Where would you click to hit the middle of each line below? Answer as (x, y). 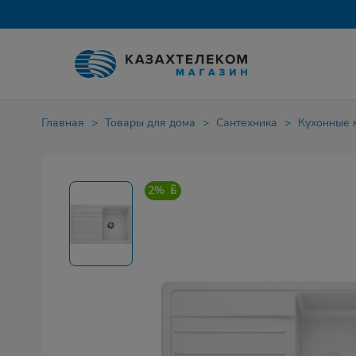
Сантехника (247, 123)
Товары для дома (150, 123)
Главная (63, 123)
